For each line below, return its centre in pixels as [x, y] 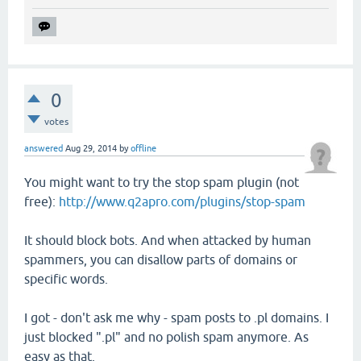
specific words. [66, 279]
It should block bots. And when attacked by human [168, 241]
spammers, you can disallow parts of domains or [161, 260]
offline [143, 149]
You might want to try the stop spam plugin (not [162, 183]
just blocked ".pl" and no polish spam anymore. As [166, 337]
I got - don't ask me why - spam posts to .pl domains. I [176, 318]
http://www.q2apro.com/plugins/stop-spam [182, 202]
